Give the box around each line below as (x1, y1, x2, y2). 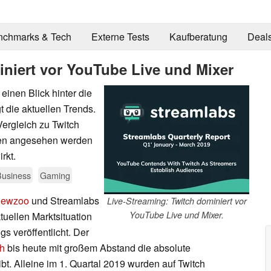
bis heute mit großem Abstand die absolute (5, 240, 191, 255)
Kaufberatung (169, 30, 227, 44)
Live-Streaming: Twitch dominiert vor (106, 194, 247, 207)
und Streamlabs (29, 193, 99, 207)
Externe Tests (91, 30, 149, 44)
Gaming (40, 168, 70, 181)
